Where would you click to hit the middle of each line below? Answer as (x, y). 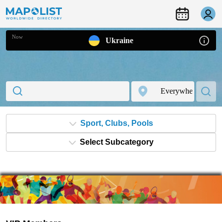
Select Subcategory (116, 142)
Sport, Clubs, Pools (116, 123)
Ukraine (119, 41)
